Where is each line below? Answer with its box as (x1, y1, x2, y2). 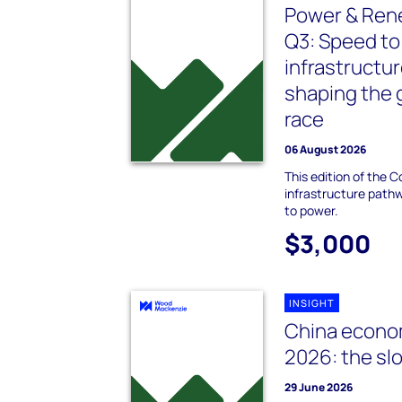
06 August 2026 (284, 142, 367, 158)
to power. (284, 202, 339, 220)
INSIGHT (289, 296, 336, 310)
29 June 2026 (284, 380, 354, 396)
